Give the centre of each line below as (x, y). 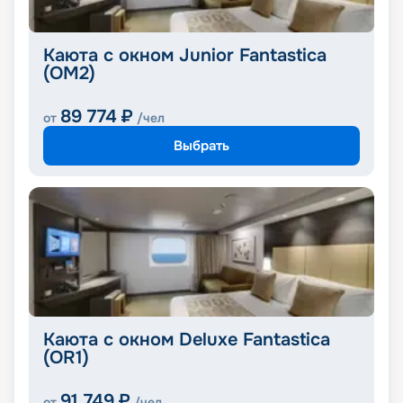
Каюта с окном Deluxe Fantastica (187, 340)
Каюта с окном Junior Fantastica (185, 56)
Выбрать (201, 145)
